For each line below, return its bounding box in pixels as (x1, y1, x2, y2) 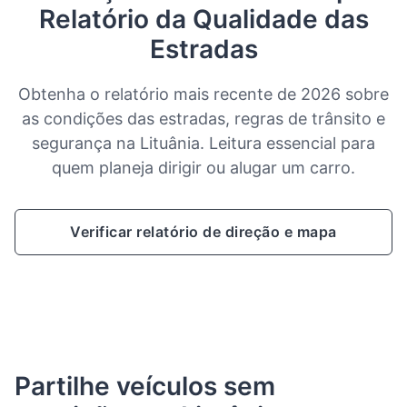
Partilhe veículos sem (15, 371, 275, 402)
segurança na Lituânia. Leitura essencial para (32, 134, 375, 154)
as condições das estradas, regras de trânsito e (22, 109, 385, 129)
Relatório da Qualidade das (38, 4, 369, 35)
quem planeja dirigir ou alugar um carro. (52, 158, 355, 178)
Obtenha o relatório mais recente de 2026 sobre (18, 84, 389, 104)
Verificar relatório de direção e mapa (70, 223, 337, 242)
